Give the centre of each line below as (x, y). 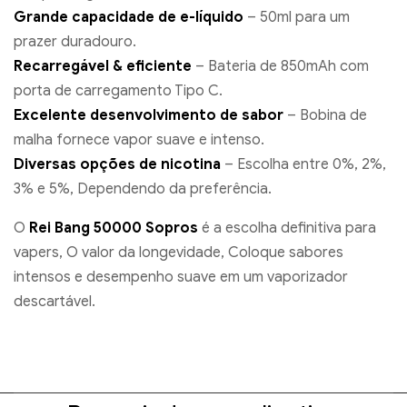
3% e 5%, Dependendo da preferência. (143, 189)
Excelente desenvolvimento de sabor (149, 116)
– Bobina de (325, 116)
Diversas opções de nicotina (117, 165)
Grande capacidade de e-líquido (129, 18)
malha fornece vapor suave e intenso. (139, 140)
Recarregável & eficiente (103, 67)
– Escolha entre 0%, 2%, (303, 165)
